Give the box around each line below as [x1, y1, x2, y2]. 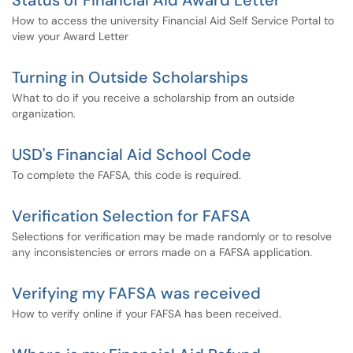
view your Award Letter [12, 29, 128, 43]
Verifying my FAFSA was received [12, 283, 261, 303]
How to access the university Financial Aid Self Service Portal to [12, 13, 334, 28]
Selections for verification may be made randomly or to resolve [12, 229, 332, 243]
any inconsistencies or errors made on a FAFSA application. [12, 245, 312, 259]
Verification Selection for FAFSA [12, 206, 251, 226]
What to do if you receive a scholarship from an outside [12, 91, 295, 105]
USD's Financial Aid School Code [12, 144, 251, 165]
